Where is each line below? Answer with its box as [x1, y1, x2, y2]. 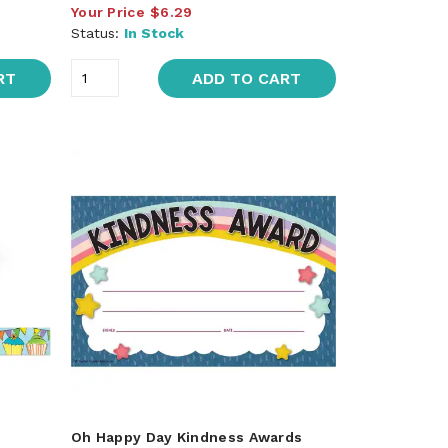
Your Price [70, 3, 145, 20]
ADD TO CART [192, 68, 302, 88]
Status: [70, 24, 124, 41]
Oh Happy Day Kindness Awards [70, 428, 303, 445]
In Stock [123, 24, 184, 41]
